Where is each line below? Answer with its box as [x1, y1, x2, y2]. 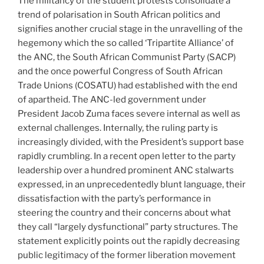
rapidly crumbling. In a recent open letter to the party [18, 150, 236, 161]
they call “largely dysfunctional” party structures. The [18, 221, 238, 232]
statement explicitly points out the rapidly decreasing [18, 235, 240, 246]
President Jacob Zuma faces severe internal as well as [18, 108, 240, 119]
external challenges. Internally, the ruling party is [18, 122, 218, 133]
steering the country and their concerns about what [18, 207, 231, 218]
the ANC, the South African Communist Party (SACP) [18, 51, 236, 62]
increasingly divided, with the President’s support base [18, 136, 244, 147]
